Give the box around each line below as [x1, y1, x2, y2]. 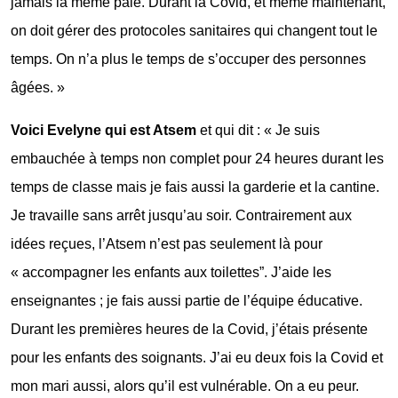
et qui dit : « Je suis [200, 122, 320, 138]
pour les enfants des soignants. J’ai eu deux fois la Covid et [11, 349, 383, 365]
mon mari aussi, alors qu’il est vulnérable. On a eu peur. [11, 378, 359, 394]
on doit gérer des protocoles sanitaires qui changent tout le [11, 22, 378, 38]
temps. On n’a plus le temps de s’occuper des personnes [11, 51, 366, 67]
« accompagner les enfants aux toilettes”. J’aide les [11, 264, 331, 280]
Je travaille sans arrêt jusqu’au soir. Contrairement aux [11, 207, 352, 223]
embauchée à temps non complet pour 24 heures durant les [11, 150, 384, 166]
